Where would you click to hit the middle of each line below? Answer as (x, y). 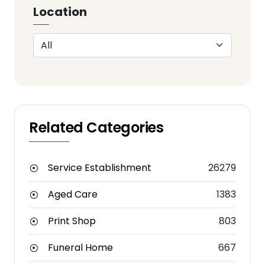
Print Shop (72, 221)
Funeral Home (80, 248)
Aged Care (73, 195)
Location (60, 12)
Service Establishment (100, 168)
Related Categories (96, 128)
